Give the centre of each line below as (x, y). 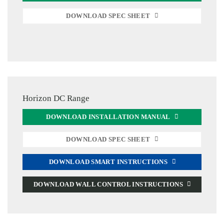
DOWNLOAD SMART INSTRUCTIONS (108, 162)
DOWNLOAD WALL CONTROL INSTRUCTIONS (108, 184)
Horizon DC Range (56, 98)
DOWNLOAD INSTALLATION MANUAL (108, 117)
